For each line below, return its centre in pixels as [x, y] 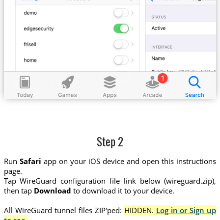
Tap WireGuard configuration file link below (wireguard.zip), [110, 180]
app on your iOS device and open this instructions [129, 161]
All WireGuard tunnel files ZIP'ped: [63, 210]
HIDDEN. [140, 210]
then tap [19, 190]
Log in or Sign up [186, 210]
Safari [30, 161]
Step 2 [110, 143]
